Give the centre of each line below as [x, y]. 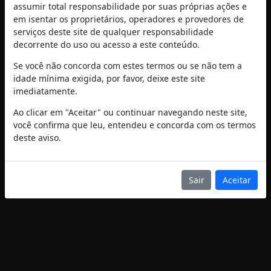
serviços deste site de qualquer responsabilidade [113, 31]
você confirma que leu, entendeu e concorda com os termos [135, 125]
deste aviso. [37, 137]
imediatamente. [45, 91]
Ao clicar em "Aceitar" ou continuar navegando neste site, [130, 112]
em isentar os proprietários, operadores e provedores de [129, 19]
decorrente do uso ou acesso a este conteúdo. [106, 44]
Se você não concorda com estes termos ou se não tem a [128, 65]
